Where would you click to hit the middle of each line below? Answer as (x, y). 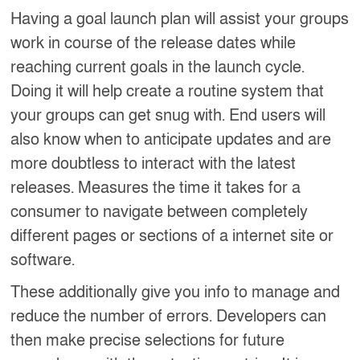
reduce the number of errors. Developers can (169, 316)
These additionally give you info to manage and (176, 292)
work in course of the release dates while (153, 43)
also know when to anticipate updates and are (171, 139)
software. (43, 260)
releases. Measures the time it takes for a (156, 188)
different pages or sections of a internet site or (172, 236)
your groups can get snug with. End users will (168, 115)
